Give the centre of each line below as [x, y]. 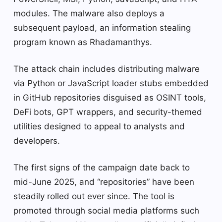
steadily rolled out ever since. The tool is [94, 196]
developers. [37, 140]
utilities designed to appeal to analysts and [99, 126]
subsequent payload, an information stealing [102, 28]
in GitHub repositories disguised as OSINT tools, [110, 97]
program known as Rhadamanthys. [83, 42]
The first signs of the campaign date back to [102, 167]
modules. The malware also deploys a [89, 13]
